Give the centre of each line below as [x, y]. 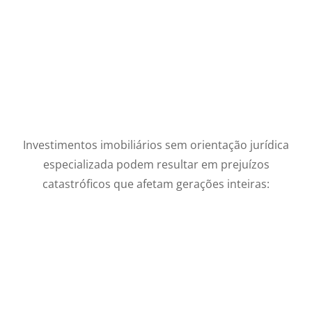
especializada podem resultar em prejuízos [156, 165]
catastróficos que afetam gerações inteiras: [156, 184]
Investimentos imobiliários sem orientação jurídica [156, 145]
